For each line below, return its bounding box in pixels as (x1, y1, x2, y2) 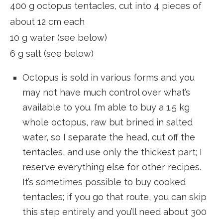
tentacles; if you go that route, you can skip (22, 191, 207, 202)
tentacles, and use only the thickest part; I (22, 146, 202, 157)
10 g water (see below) (10, 32, 107, 43)
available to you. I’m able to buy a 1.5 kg (22, 102, 190, 112)
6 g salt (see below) (10, 48, 94, 59)
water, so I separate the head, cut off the (22, 131, 195, 142)
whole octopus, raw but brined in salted (22, 116, 193, 127)
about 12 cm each (10, 16, 85, 27)
